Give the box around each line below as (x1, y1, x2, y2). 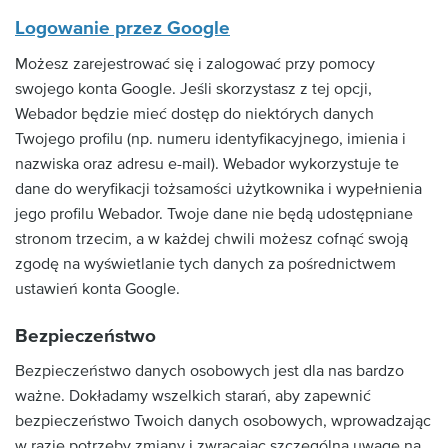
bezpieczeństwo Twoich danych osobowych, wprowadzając (15, 411, 431, 431)
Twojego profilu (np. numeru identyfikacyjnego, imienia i (15, 128, 406, 149)
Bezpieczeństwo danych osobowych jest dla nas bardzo (15, 361, 404, 381)
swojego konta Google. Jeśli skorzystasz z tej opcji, (15, 78, 372, 99)
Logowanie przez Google (15, 17, 230, 40)
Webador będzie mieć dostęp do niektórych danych (15, 103, 374, 124)
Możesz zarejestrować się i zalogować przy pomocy (15, 53, 375, 74)
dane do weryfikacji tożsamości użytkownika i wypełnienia (15, 178, 422, 199)
